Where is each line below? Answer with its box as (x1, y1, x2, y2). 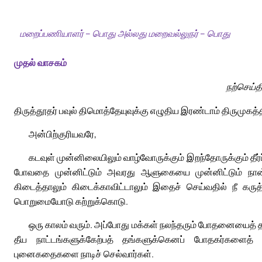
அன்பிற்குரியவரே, (29, 127, 96, 141)
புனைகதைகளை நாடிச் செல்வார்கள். (14, 247, 154, 261)
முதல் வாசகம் (14, 56, 67, 69)
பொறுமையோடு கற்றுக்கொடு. (14, 195, 128, 208)
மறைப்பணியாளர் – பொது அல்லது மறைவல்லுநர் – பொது (20, 26, 230, 40)
